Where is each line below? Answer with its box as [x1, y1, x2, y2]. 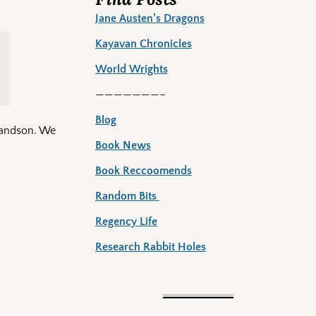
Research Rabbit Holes [95, 241, 206, 254]
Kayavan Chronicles [95, 37, 192, 51]
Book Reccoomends [95, 164, 192, 178]
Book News [95, 139, 151, 152]
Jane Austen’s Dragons [95, 12, 205, 25]
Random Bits [95, 190, 157, 203]
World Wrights [95, 63, 168, 76]
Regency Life [95, 215, 157, 229]
